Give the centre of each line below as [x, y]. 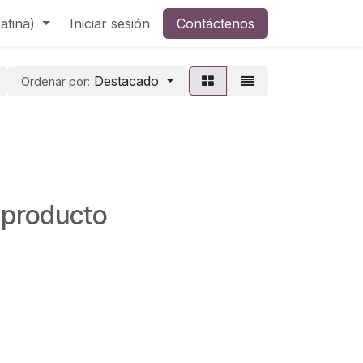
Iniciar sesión [110, 23]
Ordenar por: [56, 81]
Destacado [127, 81]
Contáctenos [216, 23]
